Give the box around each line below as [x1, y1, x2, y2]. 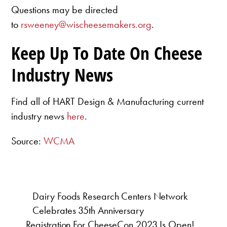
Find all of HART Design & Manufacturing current [11, 95, 204, 108]
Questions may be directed [11, 3, 119, 16]
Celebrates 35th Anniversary [32, 204, 144, 217]
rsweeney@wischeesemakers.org [21, 17, 152, 31]
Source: [11, 134, 44, 148]
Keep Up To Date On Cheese [11, 41, 203, 65]
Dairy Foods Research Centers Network [32, 190, 187, 203]
